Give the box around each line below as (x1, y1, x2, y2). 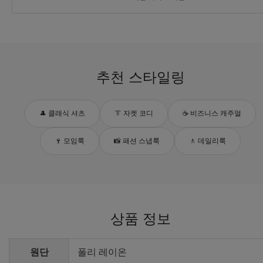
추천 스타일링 (96, 69, 185, 86)
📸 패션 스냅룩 (114, 137, 160, 146)
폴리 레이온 (77, 247, 127, 258)
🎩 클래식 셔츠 (39, 109, 85, 118)
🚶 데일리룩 (189, 137, 226, 146)
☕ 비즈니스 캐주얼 (183, 109, 241, 118)
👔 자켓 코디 (114, 109, 153, 118)
